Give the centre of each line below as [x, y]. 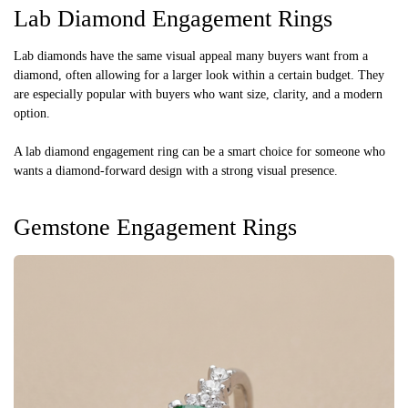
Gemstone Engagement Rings [155, 228]
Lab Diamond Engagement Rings [173, 19]
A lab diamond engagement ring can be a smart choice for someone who [199, 152]
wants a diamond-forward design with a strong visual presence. [176, 171]
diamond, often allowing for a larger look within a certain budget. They [199, 76]
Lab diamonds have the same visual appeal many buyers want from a [191, 56]
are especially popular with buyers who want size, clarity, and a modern [198, 95]
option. [32, 114]
